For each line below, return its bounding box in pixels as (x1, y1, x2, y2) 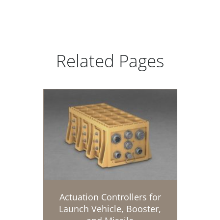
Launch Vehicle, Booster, (59, 203, 161, 215)
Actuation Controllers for (59, 191, 161, 203)
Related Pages (56, 49, 164, 73)
